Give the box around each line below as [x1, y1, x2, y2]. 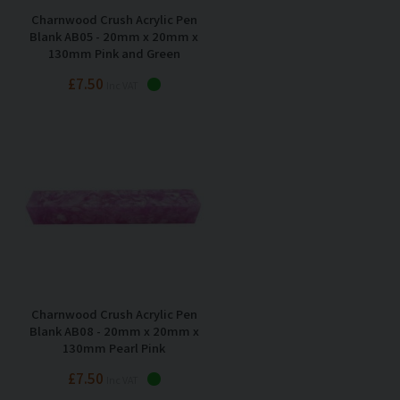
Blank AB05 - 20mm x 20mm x [29, 27, 198, 45]
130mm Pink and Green [47, 44, 180, 62]
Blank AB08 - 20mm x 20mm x [29, 321, 199, 339]
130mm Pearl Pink [62, 338, 165, 356]
